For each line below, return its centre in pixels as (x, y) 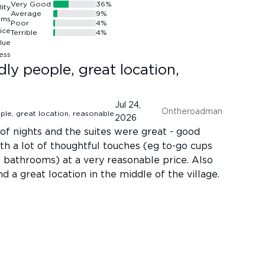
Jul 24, (128, 105)
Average (26, 13)
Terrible (24, 32)
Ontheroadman (192, 112)
